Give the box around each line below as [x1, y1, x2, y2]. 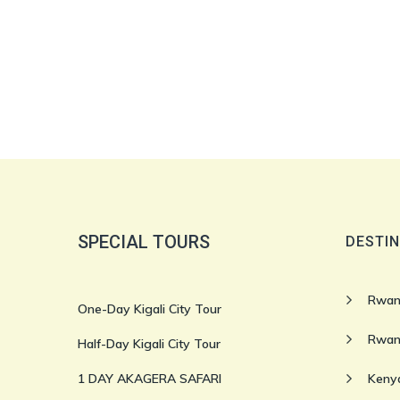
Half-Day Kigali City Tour [78, 336, 221, 352]
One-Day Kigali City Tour [78, 301, 221, 317]
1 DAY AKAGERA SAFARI [78, 371, 221, 387]
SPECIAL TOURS [78, 231, 210, 253]
